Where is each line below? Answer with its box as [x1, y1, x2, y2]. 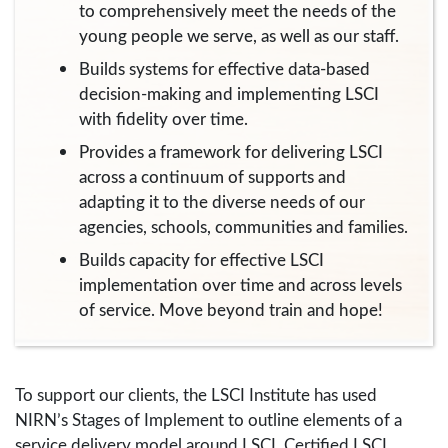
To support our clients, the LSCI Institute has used [15, 383, 377, 406]
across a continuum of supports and [79, 165, 346, 188]
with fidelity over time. [79, 107, 248, 130]
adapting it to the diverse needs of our [79, 190, 365, 213]
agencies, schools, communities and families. [79, 215, 408, 238]
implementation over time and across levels [79, 273, 402, 296]
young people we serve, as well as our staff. [79, 24, 399, 47]
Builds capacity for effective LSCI [79, 248, 324, 271]
